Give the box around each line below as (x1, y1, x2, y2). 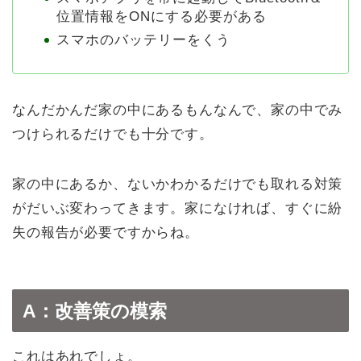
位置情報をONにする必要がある (56, 9, 267, 25)
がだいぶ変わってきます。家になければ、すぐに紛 (12, 201, 343, 217)
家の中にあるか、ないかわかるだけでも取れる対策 (12, 176, 343, 193)
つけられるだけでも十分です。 (12, 127, 214, 143)
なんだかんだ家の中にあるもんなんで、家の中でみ (12, 102, 343, 118)
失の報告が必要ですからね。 (12, 225, 199, 241)
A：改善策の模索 (23, 300, 167, 322)
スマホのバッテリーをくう (56, 32, 230, 48)
